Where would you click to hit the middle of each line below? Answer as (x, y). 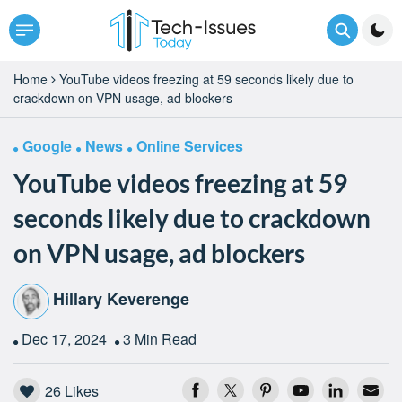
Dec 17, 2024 (66, 338)
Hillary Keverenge (121, 299)
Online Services (190, 145)
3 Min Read (160, 338)
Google (47, 145)
